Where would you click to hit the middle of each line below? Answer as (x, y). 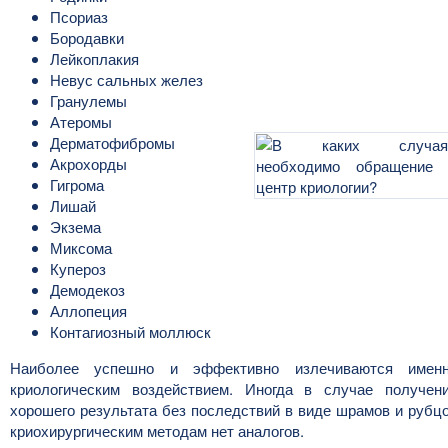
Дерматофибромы (112, 142)
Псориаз (79, 16)
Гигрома (77, 184)
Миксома (81, 247)
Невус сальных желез (126, 79)
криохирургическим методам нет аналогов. (157, 430)
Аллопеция (88, 310)
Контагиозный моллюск (130, 331)
